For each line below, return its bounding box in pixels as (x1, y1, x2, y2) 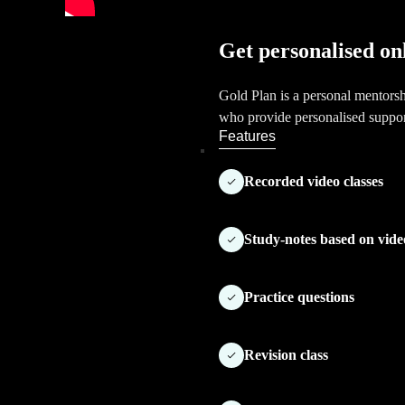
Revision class (244, 347, 328, 363)
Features (219, 128, 276, 145)
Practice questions (244, 289, 354, 306)
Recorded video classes (244, 174, 383, 190)
